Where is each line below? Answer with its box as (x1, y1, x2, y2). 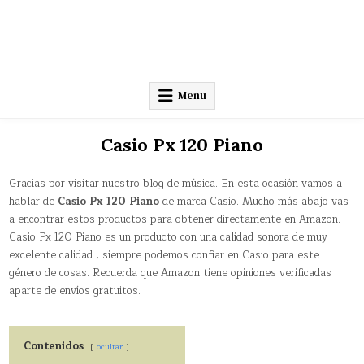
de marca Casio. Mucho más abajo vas (159, 192, 349, 210)
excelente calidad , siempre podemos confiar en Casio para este (9, 245, 320, 264)
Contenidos (24, 336, 84, 355)
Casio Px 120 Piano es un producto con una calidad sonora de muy (9, 227, 328, 246)
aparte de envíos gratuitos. (9, 281, 141, 300)
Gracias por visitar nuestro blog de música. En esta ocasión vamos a (9, 174, 343, 193)
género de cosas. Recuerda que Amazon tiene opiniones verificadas (9, 263, 332, 282)
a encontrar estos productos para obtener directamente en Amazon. (9, 210, 341, 228)
